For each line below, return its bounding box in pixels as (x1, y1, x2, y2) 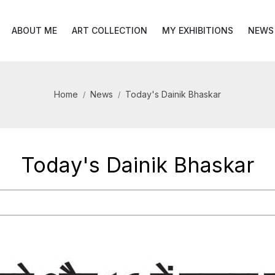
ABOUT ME (12, 25, 57, 36)
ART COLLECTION (72, 25, 147, 36)
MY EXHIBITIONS (162, 25, 233, 36)
